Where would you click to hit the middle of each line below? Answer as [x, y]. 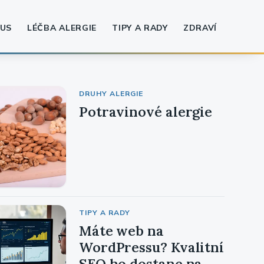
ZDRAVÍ [200, 28]
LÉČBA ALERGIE [62, 28]
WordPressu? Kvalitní [151, 247]
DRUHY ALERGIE [111, 94]
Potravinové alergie [146, 112]
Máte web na [121, 231]
